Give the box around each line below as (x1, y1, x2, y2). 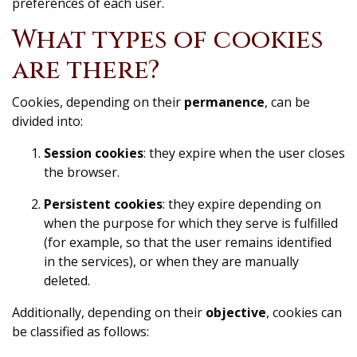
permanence (184, 92, 265, 111)
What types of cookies (12, 22, 324, 57)
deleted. (44, 271, 90, 289)
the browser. (44, 163, 120, 181)
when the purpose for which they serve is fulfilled (44, 214, 338, 232)
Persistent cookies (44, 194, 163, 213)
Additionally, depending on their (12, 303, 206, 321)
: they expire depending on (163, 194, 321, 213)
